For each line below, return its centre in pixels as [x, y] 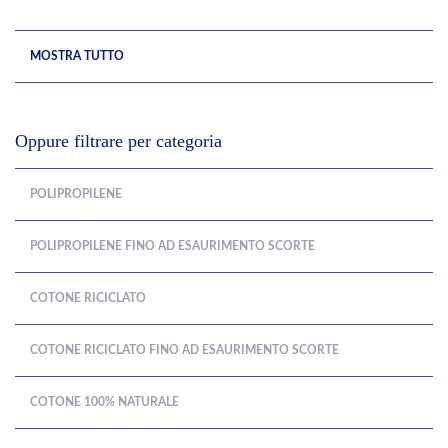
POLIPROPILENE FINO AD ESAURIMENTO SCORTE [172, 246]
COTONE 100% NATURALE [104, 402]
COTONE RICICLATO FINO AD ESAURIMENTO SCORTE [184, 350]
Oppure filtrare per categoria [118, 141]
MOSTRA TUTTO [77, 56]
